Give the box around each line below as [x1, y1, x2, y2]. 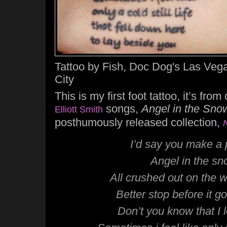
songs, [103, 102, 141, 115]
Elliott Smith [55, 104, 103, 115]
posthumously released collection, [55, 116, 223, 129]
